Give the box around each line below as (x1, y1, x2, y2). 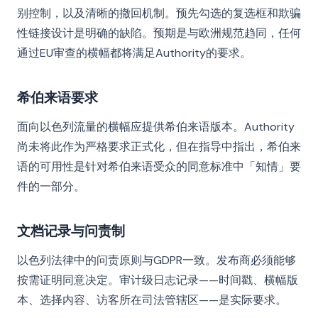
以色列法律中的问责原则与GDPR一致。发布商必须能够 (17, 253, 296, 268)
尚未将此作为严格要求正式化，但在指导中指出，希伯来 (17, 139, 301, 154)
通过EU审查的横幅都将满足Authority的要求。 (17, 45, 251, 60)
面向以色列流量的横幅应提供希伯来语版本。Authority (17, 119, 295, 134)
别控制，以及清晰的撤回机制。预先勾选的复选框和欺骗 (17, 6, 301, 21)
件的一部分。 (17, 179, 85, 194)
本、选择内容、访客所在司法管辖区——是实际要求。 (17, 292, 287, 307)
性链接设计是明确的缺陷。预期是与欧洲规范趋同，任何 (17, 26, 301, 40)
